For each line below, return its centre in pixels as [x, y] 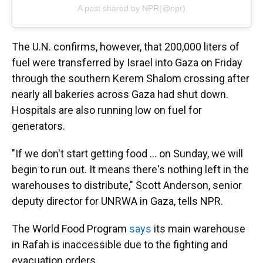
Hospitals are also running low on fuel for [107, 110]
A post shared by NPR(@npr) [131, 9]
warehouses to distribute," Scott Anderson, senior [127, 186]
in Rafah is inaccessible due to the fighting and [120, 245]
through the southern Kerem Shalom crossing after [131, 79]
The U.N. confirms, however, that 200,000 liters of [126, 47]
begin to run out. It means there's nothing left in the [130, 170]
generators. [38, 126]
